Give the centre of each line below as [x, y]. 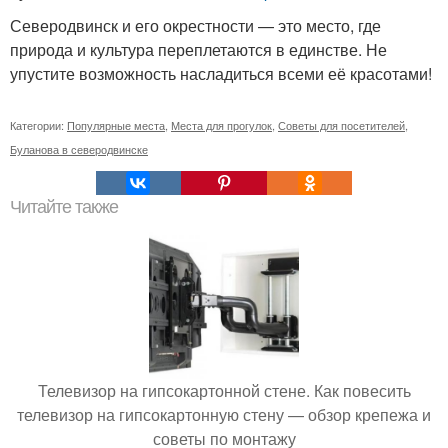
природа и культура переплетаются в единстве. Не [198, 49]
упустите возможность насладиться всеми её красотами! [221, 73]
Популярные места [116, 125]
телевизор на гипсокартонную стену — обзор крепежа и [224, 414]
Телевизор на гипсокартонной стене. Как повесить [224, 390]
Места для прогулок [221, 125]
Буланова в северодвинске [79, 149]
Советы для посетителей [341, 125]
